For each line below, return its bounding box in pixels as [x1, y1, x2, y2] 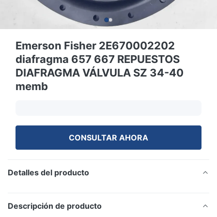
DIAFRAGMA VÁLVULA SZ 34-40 [15, 66, 184, 79]
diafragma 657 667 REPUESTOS [15, 53, 180, 65]
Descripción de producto [8, 201, 102, 211]
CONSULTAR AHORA [69, 133, 148, 142]
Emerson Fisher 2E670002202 [15, 39, 175, 52]
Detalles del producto [8, 168, 89, 177]
